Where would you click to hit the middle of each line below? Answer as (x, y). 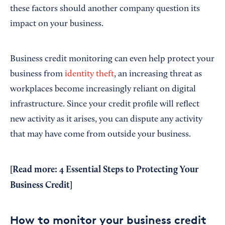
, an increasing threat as (158, 75)
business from (37, 75)
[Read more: (35, 170)
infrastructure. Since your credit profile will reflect (105, 105)
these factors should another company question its (105, 9)
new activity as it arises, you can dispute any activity (106, 120)
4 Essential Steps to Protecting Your (129, 170)
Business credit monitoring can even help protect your (112, 60)
